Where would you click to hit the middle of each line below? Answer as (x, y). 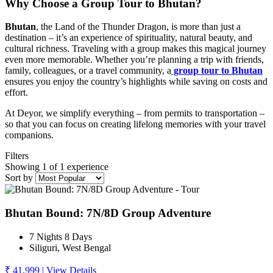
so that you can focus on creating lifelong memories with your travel (135, 124)
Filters (17, 156)
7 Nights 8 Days (61, 236)
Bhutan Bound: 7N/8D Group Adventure (108, 213)
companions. (29, 135)
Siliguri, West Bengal (70, 247)
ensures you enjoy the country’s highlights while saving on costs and (136, 82)
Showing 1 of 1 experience (57, 167)
